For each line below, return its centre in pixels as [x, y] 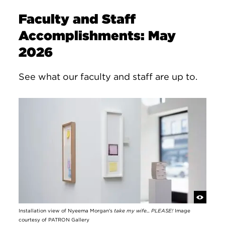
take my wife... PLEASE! [144, 211]
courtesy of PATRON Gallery [54, 220]
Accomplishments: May [97, 35]
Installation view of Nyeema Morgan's [67, 211]
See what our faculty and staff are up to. [109, 77]
